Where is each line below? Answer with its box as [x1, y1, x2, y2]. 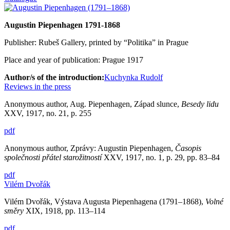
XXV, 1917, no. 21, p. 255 [4, 108, 91, 118]
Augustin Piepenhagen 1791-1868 [4, 20, 120, 29]
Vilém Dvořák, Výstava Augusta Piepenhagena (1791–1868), [4, 197, 205, 206]
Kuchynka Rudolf [104, 72, 163, 82]
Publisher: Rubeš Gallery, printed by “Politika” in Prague [4, 37, 188, 47]
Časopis [175, 143, 201, 152]
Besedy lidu [181, 99, 219, 108]
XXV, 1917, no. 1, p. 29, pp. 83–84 [104, 152, 220, 162]
